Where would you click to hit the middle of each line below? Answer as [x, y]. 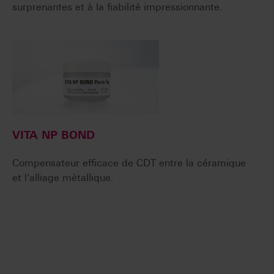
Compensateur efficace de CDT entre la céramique [129, 163]
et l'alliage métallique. [63, 178]
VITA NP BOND [54, 135]
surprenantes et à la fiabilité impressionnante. [117, 7]
